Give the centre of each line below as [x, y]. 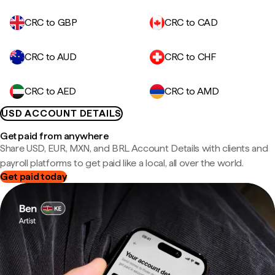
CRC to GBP [51, 22]
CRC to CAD [191, 22]
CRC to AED [50, 91]
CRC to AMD [192, 91]
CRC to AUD [51, 57]
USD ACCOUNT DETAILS [62, 113]
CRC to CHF [190, 57]
